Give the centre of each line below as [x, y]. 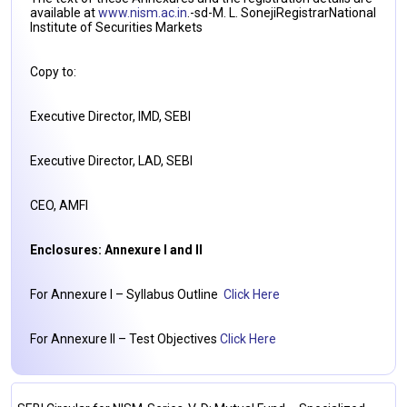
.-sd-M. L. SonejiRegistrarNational [282, 13]
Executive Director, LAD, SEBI [111, 161]
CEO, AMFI [59, 205]
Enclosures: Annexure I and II [116, 250]
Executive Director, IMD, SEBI [110, 116]
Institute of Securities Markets [116, 27]
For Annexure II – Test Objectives [125, 339]
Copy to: [53, 72]
